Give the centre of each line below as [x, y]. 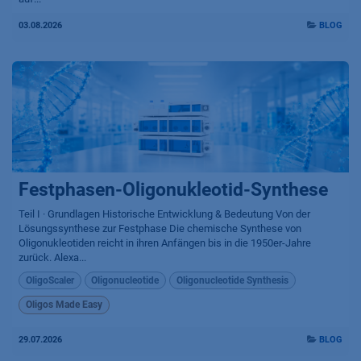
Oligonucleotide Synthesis [232, 281]
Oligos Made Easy [64, 305]
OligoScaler [50, 281]
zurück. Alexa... [52, 257]
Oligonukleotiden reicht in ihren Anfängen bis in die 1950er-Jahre [165, 243]
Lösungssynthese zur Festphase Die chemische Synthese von [160, 228]
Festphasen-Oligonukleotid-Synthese [173, 189]
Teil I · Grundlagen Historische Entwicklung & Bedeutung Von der [164, 214]
